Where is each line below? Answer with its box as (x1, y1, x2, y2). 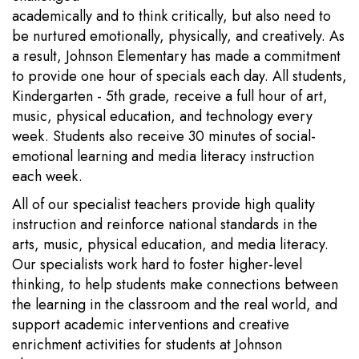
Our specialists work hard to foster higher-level (12, 254, 302, 275)
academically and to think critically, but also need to (12, 6, 331, 26)
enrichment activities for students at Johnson (12, 334, 282, 355)
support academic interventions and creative (12, 314, 289, 335)
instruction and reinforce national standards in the (12, 214, 317, 235)
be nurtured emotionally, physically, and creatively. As (12, 26, 345, 46)
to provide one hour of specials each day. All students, (12, 66, 347, 87)
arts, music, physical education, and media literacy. (12, 234, 329, 255)
